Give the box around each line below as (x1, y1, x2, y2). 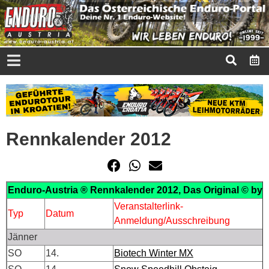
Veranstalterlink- (114, 201, 183, 211)
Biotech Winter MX (114, 247, 193, 258)
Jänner (8, 231, 37, 242)
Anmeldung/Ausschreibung (114, 215, 230, 226)
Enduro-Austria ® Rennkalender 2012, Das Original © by (8, 184, 265, 195)
